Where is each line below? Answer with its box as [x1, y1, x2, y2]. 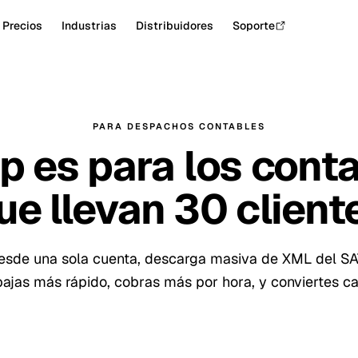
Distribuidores [135, 18, 213, 33]
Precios [2, 18, 42, 33]
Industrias [61, 18, 117, 33]
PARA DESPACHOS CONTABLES [93, 121, 265, 132]
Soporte [232, 18, 275, 33]
